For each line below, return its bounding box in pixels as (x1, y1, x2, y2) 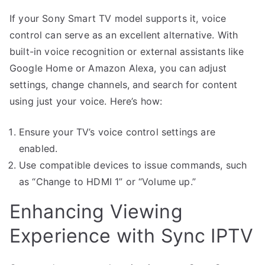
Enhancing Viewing (9, 199, 183, 223)
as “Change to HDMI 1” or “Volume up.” (19, 175, 196, 188)
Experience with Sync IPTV (9, 224, 254, 247)
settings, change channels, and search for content (9, 78, 237, 91)
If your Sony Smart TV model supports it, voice (9, 12, 227, 24)
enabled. (19, 142, 58, 154)
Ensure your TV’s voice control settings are (19, 125, 215, 138)
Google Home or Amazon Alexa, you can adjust (9, 62, 227, 74)
